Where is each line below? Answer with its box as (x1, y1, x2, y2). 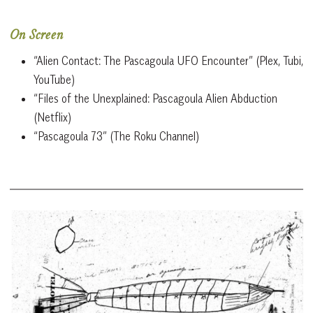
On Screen (10, 29, 64, 43)
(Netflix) (34, 110, 71, 124)
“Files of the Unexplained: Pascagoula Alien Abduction (34, 91, 277, 105)
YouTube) (34, 72, 75, 87)
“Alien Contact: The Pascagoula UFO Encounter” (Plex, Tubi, (34, 53, 303, 68)
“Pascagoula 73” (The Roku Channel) (34, 129, 199, 143)
